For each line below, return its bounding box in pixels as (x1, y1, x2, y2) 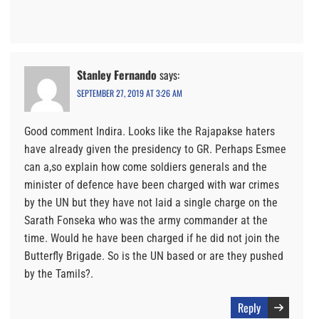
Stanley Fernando (77, 66, 157, 83)
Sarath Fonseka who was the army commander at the (24, 213, 268, 227)
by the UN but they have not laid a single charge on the (24, 195, 278, 209)
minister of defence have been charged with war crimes (24, 177, 279, 192)
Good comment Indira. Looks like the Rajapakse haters (24, 124, 275, 138)
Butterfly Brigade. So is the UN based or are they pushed (24, 249, 283, 263)
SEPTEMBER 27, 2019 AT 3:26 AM (77, 86, 182, 99)
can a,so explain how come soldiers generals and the (24, 159, 267, 174)
